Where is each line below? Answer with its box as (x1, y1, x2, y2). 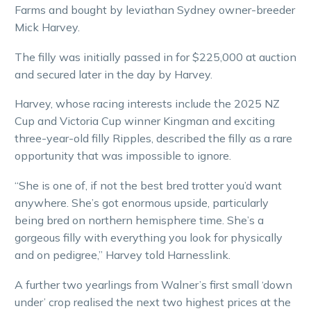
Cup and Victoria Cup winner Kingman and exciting (15, 114, 275, 128)
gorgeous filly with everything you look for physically (15, 230, 283, 244)
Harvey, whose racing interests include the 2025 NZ (15, 96, 280, 111)
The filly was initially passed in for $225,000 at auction (15, 49, 296, 64)
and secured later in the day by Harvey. (15, 67, 212, 81)
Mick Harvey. (15, 20, 80, 35)
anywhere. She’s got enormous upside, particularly (15, 195, 269, 210)
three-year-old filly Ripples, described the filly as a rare (15, 131, 292, 146)
